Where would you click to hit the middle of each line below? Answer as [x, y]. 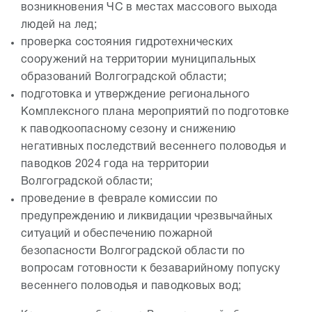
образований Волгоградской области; [124, 77]
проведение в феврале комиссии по [119, 199]
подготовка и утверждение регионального [135, 94]
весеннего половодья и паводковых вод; [131, 286]
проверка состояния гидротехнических [127, 42]
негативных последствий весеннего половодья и [154, 147]
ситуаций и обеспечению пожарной [117, 234]
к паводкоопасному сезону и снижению [128, 129]
